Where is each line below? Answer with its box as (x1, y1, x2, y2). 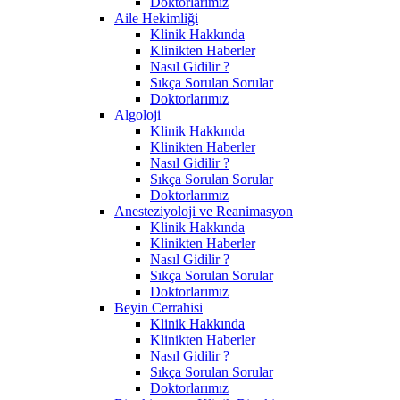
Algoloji (114, 106, 161, 122)
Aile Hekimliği (114, 10, 198, 26)
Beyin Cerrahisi (114, 299, 203, 315)
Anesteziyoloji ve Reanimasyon (114, 203, 293, 219)
